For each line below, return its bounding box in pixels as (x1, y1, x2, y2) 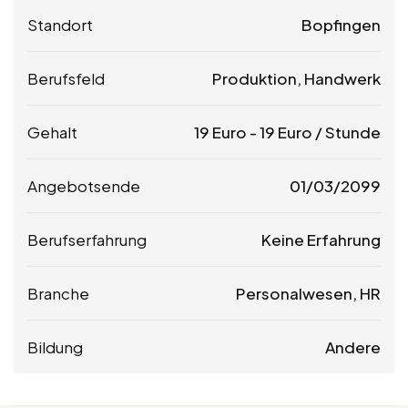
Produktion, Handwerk (212, 67, 381, 88)
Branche (27, 282, 89, 303)
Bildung (27, 336, 83, 357)
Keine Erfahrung (261, 229, 381, 250)
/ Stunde (312, 121, 381, 142)
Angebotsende (27, 175, 140, 196)
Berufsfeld (27, 67, 105, 88)
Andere (325, 336, 381, 357)
